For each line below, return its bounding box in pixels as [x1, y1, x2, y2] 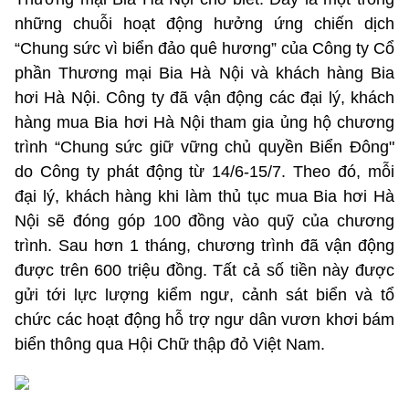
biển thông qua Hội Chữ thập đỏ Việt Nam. [15, 334, 325, 353]
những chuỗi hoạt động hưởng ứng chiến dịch [15, 14, 394, 33]
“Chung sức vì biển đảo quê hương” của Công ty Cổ [15, 38, 394, 58]
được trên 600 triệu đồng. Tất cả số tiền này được [15, 260, 394, 279]
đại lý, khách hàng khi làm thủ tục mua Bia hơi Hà [15, 186, 394, 205]
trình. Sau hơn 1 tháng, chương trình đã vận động [15, 236, 394, 255]
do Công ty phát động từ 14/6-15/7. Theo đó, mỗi [15, 162, 394, 181]
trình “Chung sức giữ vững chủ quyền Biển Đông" [15, 137, 394, 156]
